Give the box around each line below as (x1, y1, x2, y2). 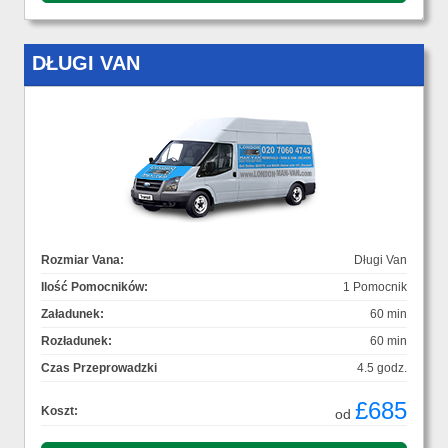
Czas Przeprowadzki (41, 361, 157, 376)
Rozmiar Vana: (41, 253, 124, 268)
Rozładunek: (41, 334, 112, 349)
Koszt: (41, 404, 78, 419)
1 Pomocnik (343, 280, 407, 295)
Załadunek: (41, 307, 104, 322)
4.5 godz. (357, 361, 407, 376)
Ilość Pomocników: (41, 280, 148, 295)
